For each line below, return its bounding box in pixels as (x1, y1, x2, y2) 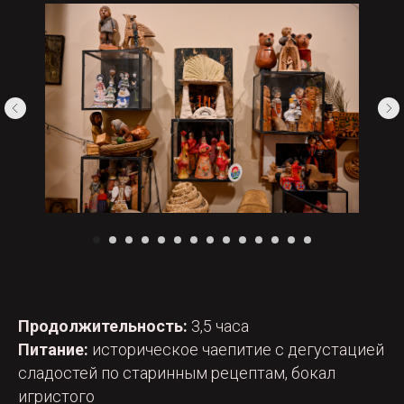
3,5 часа (188, 317, 249, 336)
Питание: (18, 340, 88, 360)
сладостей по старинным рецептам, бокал (18, 363, 335, 383)
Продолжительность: (18, 317, 188, 336)
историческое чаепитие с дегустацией (88, 340, 384, 360)
